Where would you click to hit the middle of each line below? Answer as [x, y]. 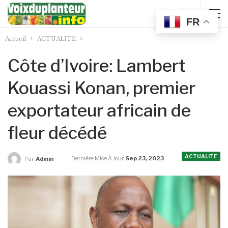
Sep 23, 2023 [145, 158]
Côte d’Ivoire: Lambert [97, 65]
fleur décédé [57, 133]
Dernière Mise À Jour [98, 158]
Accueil [16, 39]
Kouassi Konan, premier [102, 88]
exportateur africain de [99, 110]
